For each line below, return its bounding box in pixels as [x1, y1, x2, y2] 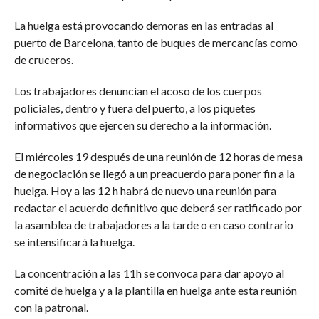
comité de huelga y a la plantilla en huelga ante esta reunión [14, 283, 297, 297]
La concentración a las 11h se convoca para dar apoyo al [14, 266, 284, 280]
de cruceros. [14, 53, 73, 66]
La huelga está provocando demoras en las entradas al [14, 19, 273, 32]
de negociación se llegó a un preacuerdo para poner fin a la [14, 167, 295, 180]
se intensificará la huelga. [14, 235, 135, 249]
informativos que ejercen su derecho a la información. [14, 118, 271, 132]
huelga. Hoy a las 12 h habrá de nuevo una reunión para [14, 184, 276, 197]
